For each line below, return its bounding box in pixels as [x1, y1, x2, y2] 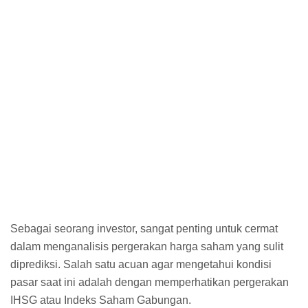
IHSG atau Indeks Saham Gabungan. [10, 294, 194, 306]
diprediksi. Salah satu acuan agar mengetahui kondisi [10, 258, 272, 270]
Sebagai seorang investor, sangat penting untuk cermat [10, 222, 278, 234]
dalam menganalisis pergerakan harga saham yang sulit [10, 240, 283, 252]
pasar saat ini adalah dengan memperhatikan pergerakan [10, 276, 289, 288]
